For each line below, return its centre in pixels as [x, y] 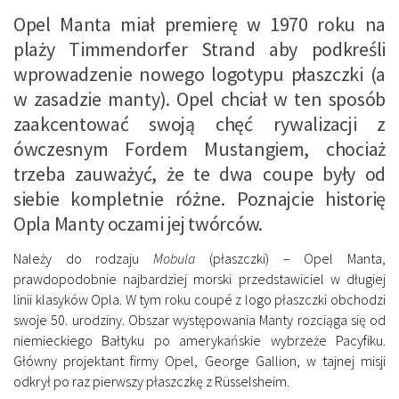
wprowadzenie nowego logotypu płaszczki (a [199, 74]
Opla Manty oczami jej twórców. [138, 224]
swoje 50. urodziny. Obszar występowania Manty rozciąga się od [199, 320]
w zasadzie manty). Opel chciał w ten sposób [199, 99]
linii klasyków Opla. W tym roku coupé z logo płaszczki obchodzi [199, 300]
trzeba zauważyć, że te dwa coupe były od [199, 174]
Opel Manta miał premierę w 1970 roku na [199, 24]
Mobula [175, 259]
